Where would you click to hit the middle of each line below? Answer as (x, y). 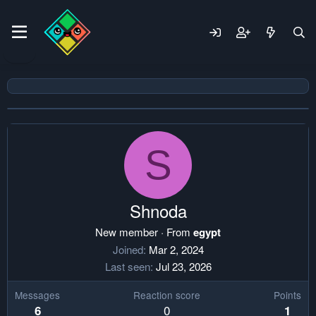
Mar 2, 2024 (176, 249)
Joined (128, 249)
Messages (37, 295)
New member (127, 232)
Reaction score (167, 295)
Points (287, 295)
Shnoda (158, 211)
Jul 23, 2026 (183, 266)
